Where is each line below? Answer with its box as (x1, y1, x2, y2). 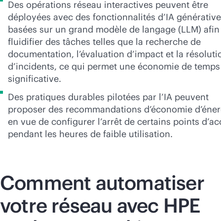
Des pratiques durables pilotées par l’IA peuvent (8, 91, 209, 103)
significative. (8, 73, 61, 84)
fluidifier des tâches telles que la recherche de (8, 36, 201, 47)
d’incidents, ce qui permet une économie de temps (8, 61, 220, 72)
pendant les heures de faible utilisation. (8, 128, 173, 140)
